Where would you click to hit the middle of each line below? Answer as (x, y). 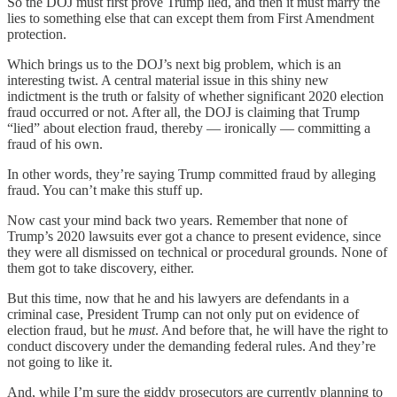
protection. (37, 34)
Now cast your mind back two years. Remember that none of (177, 220)
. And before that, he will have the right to (272, 330)
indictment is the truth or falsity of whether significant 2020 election (195, 96)
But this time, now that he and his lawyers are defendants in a (178, 298)
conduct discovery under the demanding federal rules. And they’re (191, 346)
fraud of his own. (55, 144)
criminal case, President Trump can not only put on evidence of (183, 314)
